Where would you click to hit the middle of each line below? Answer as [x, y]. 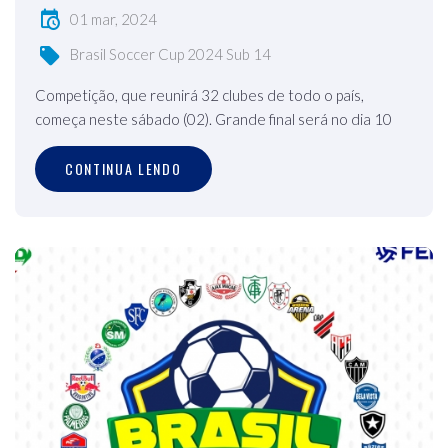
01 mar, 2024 [113, 19]
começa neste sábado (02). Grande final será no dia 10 [213, 119]
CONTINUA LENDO [123, 168]
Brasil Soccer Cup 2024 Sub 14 [170, 53]
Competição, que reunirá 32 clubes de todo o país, [199, 95]
